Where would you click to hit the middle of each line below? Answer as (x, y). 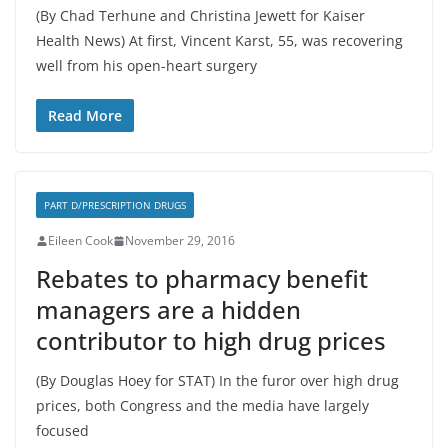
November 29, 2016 (180, 240)
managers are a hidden (168, 309)
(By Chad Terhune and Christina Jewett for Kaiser (200, 15)
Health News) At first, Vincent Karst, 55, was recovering (219, 40)
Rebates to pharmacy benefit (202, 278)
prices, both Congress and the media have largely (202, 405)
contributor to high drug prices (211, 340)
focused (62, 430)
